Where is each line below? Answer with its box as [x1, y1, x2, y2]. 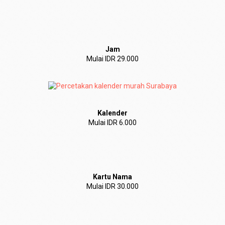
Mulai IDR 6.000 [88, 119, 137, 127]
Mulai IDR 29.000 [86, 55, 139, 63]
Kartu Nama [93, 173, 132, 181]
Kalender [97, 109, 128, 117]
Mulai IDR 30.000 [86, 182, 139, 190]
